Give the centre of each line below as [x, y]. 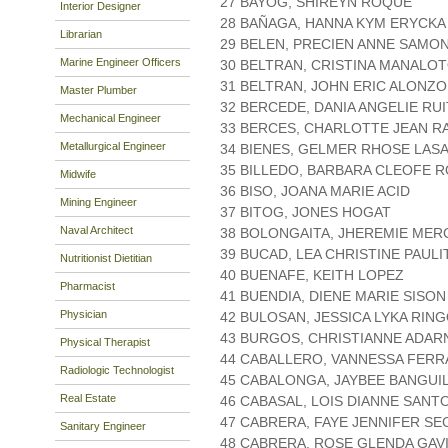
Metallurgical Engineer [113, 145]
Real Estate [88, 397]
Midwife [78, 173]
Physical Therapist [105, 341]
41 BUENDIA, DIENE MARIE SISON [333, 296]
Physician [83, 313]
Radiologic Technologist [117, 369]
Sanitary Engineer [103, 425]
